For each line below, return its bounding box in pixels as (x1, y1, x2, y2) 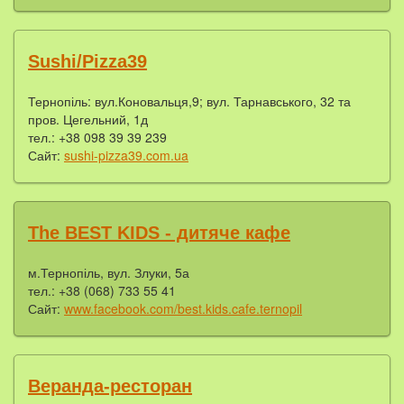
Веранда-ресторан (28, 375, 192, 396)
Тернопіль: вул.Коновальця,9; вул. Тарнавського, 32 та (28, 91, 351, 110)
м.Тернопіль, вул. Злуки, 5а (28, 262, 189, 281)
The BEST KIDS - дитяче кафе (28, 222, 290, 243)
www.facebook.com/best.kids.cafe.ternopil (64, 298, 302, 317)
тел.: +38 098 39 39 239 (28, 127, 167, 146)
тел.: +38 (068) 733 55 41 (28, 280, 176, 299)
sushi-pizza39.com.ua (64, 145, 188, 164)
